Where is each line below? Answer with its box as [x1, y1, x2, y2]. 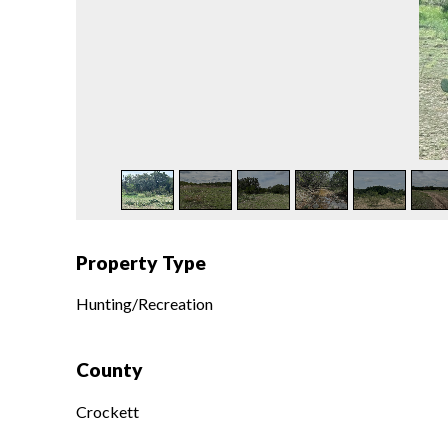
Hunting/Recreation [75, 294, 213, 314]
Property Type [75, 250, 206, 274]
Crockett [75, 402, 139, 422]
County [75, 358, 143, 382]
